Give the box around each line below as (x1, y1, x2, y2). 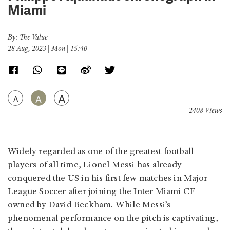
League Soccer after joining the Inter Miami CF (8, 187, 196, 197)
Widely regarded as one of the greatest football (8, 147, 194, 157)
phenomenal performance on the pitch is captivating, (8, 214, 219, 224)
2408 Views (189, 108, 222, 116)
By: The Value (8, 34, 48, 42)
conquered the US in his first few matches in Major (8, 174, 208, 184)
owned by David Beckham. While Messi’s (8, 201, 171, 210)
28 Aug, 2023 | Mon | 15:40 (8, 46, 87, 53)
